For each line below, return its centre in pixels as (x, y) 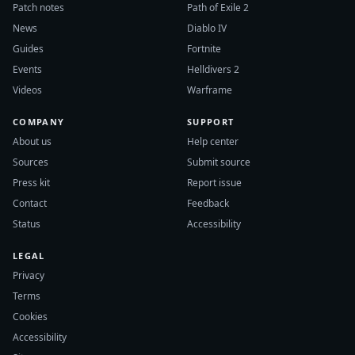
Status (27, 223)
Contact (30, 203)
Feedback (208, 203)
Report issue (214, 182)
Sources (31, 162)
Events (27, 69)
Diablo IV (207, 28)
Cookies (30, 316)
